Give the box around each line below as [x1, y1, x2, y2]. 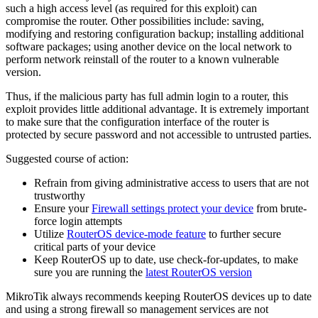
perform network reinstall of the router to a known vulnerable [6, 53, 279, 65]
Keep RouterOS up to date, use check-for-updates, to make [34, 253, 298, 265]
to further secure [206, 227, 281, 240]
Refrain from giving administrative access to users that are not [34, 176, 309, 189]
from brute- [253, 202, 307, 214]
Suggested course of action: [6, 152, 128, 165]
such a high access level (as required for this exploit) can [6, 1, 257, 14]
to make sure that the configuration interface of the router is [6, 115, 269, 128]
